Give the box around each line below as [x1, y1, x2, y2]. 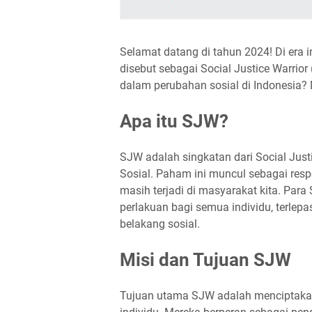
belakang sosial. [120, 217, 200, 231]
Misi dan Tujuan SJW [120, 249, 291, 270]
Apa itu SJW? [120, 110, 228, 132]
